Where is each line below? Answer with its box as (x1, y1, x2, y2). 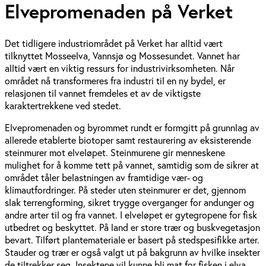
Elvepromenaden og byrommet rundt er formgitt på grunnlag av (5, 121, 259, 134)
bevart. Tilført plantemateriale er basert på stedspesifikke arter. (5, 233, 259, 246)
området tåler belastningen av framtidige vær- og (5, 170, 203, 183)
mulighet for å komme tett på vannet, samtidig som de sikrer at (5, 158, 259, 171)
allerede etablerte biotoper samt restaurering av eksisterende (5, 133, 251, 146)
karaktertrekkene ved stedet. (5, 99, 121, 112)
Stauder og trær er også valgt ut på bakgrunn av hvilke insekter (5, 245, 260, 258)
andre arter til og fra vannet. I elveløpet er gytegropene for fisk (5, 208, 257, 221)
